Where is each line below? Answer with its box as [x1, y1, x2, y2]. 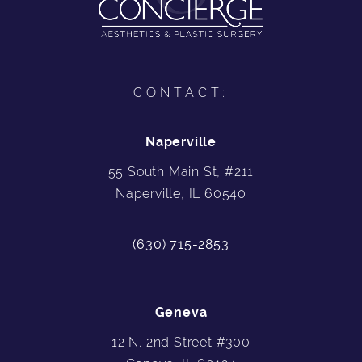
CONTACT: [133, 84, 229, 100]
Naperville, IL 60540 [116, 185, 246, 201]
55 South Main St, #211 [107, 163, 255, 179]
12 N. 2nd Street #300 [112, 334, 250, 350]
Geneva [154, 304, 208, 320]
